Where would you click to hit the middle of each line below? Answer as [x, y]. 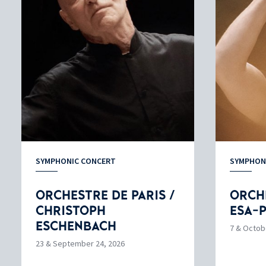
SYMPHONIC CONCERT [76, 161]
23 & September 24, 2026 [80, 243]
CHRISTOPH [71, 210]
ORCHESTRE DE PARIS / [105, 195]
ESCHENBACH [76, 226]
